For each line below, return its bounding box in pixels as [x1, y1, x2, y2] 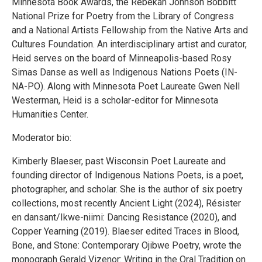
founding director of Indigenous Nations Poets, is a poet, [12, 169, 243, 181]
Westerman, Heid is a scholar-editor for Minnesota [12, 94, 218, 106]
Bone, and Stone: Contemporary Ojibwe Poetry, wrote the [12, 239, 242, 251]
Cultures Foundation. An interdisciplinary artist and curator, [12, 38, 247, 50]
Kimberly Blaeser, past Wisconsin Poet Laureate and [12, 155, 226, 167]
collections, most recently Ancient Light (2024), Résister [12, 197, 241, 209]
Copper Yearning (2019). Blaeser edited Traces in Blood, [12, 225, 239, 237]
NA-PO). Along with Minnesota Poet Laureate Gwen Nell [12, 80, 240, 92]
